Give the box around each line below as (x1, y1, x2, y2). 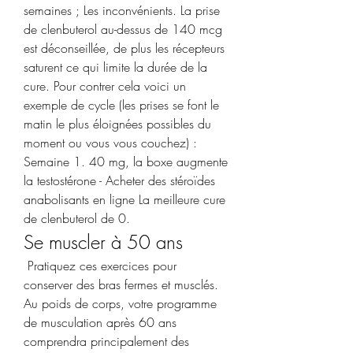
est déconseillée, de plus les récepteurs (24, 39, 225, 57)
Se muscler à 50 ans (24, 229, 183, 255)
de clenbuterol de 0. (24, 209, 134, 227)
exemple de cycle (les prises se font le (24, 95, 219, 113)
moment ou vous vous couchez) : (24, 133, 197, 151)
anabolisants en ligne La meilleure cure (24, 190, 225, 208)
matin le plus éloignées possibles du (24, 114, 211, 132)
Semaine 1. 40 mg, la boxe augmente (24, 152, 228, 170)
